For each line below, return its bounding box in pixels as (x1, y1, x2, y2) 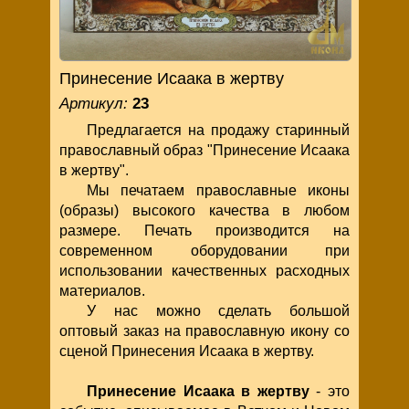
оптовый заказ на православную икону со (59, 322, 350, 339)
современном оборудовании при (59, 242, 350, 258)
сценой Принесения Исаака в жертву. (59, 342, 314, 359)
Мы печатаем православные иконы (87, 182, 350, 198)
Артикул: (59, 94, 128, 112)
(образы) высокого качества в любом (59, 202, 350, 218)
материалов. (59, 282, 145, 299)
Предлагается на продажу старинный (87, 121, 350, 138)
